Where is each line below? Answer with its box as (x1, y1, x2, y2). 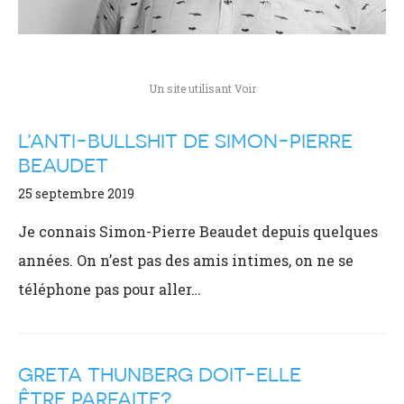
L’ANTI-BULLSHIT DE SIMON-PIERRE (18, 129, 353, 153)
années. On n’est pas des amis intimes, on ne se (18, 251, 353, 270)
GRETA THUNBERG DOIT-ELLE (18, 363, 301, 387)
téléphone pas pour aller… (18, 280, 201, 298)
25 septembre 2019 (18, 185, 134, 202)
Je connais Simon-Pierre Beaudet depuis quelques (18, 222, 378, 241)
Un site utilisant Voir (148, 81, 256, 96)
